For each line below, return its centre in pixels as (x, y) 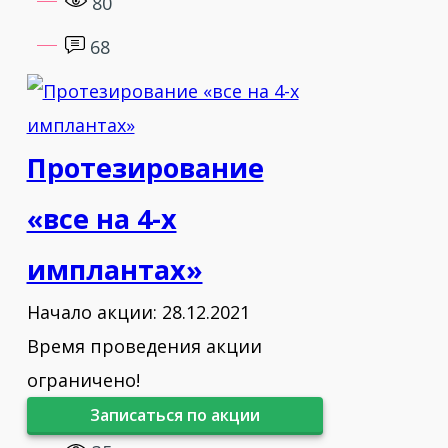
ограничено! (83, 380)
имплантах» (114, 269)
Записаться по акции (174, 415)
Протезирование (145, 167)
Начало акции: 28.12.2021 (138, 312)
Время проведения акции (144, 346)
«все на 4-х (101, 218)
